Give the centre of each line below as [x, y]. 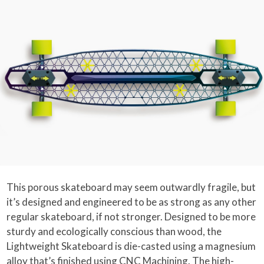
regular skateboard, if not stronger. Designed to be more [131, 217]
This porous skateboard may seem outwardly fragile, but [131, 187]
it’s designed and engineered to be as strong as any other [132, 202]
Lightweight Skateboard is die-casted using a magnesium [131, 246]
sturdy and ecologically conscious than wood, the [114, 232]
